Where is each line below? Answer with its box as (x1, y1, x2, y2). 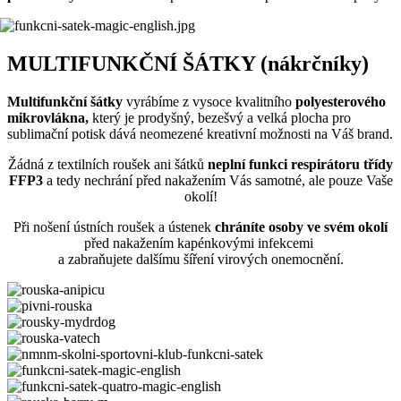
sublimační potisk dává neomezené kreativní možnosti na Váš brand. (7, 125, 393, 141)
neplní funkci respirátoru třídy (208, 156, 393, 172)
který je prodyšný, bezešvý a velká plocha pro (92, 109, 351, 125)
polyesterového (295, 93, 386, 109)
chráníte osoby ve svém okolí (215, 218, 388, 235)
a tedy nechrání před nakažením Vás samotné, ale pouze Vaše (42, 172, 393, 188)
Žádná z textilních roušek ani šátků (8, 156, 208, 172)
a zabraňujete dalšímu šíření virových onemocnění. (57, 251, 344, 267)
